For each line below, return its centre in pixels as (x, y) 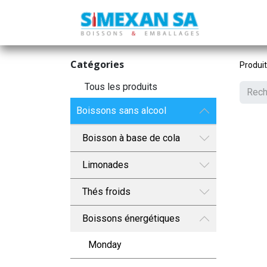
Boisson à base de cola (131, 138)
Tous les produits (121, 87)
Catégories (97, 64)
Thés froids (106, 192)
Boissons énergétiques (131, 218)
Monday (105, 245)
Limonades (105, 165)
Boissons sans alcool (121, 111)
